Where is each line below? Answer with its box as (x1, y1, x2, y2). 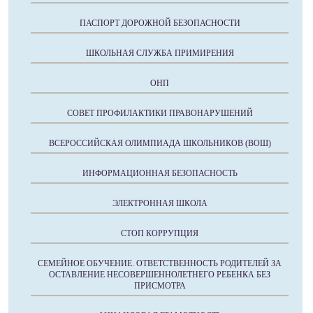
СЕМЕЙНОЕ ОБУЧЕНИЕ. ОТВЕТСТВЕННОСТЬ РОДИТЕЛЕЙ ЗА (38, 259, 282, 268)
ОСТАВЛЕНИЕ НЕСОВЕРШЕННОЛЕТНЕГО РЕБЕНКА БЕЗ (49, 270, 270, 279)
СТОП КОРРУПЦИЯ (121, 228, 198, 238)
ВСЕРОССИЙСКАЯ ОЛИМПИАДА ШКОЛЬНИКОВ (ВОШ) (48, 138, 271, 148)
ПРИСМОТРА (133, 281, 186, 291)
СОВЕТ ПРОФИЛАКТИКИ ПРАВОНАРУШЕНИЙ (66, 108, 253, 118)
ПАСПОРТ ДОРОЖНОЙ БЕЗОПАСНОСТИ (79, 18, 240, 28)
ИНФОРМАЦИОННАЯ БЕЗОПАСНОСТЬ (82, 168, 238, 178)
